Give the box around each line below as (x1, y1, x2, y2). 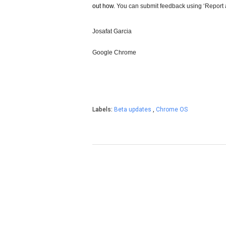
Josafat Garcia (92, 28, 132, 35)
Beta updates (114, 106, 153, 113)
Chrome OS (156, 106, 188, 113)
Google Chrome (92, 49, 136, 56)
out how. (92, 3, 115, 10)
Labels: (92, 106, 114, 113)
